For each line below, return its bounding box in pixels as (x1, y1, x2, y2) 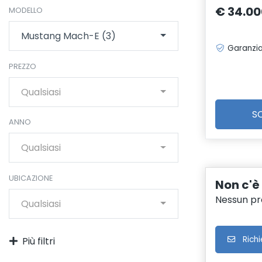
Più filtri (22, 234, 55, 248)
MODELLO (9, 5, 43, 16)
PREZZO (9, 61, 36, 71)
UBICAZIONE (9, 173, 53, 183)
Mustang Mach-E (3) (21, 29, 116, 43)
